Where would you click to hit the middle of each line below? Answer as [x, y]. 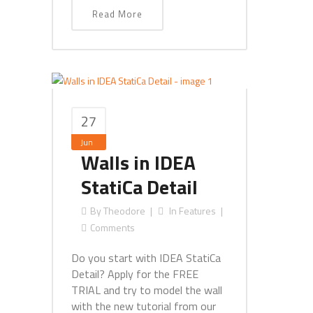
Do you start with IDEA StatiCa [146, 258]
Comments [112, 227]
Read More [117, 14]
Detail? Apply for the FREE [135, 274]
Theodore [124, 211]
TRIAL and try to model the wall [147, 290]
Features [197, 211]
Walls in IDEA [138, 162]
